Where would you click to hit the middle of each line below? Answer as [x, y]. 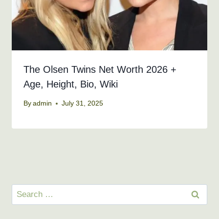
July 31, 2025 [83, 104]
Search [24, 190]
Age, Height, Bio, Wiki [71, 84]
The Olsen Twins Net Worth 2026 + [100, 70]
